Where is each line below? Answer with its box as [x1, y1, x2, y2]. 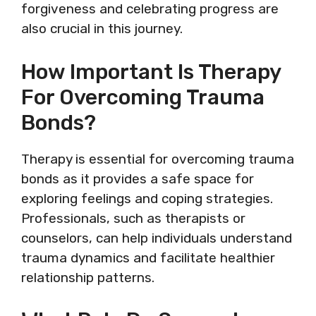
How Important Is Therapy [21, 59, 281, 85]
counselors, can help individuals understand [21, 229, 292, 246]
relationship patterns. [21, 269, 154, 286]
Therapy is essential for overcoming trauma [21, 150, 294, 167]
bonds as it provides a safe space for [21, 170, 254, 187]
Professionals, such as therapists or [21, 209, 245, 226]
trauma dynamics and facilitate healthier [21, 249, 275, 266]
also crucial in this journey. [21, 20, 183, 37]
